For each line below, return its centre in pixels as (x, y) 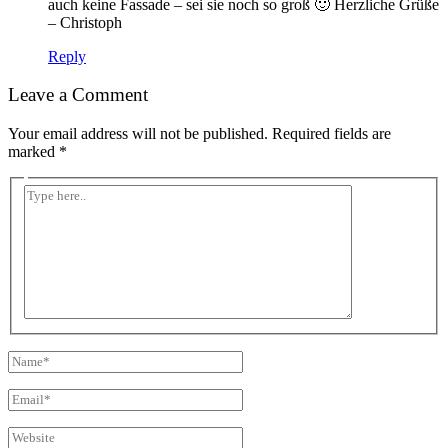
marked (33, 151)
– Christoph (85, 22)
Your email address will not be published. (138, 133)
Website (32, 434)
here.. (40, 210)
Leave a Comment (78, 95)
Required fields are (331, 133)
